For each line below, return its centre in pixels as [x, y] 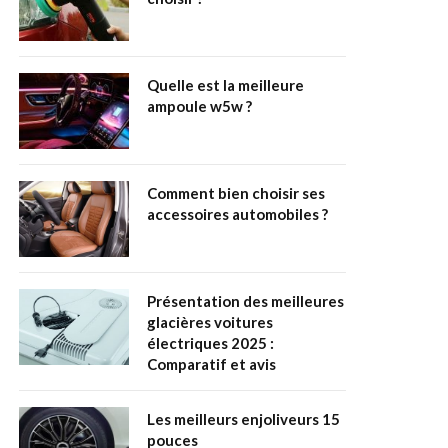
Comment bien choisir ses [236, 193]
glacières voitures [210, 322]
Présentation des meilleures [245, 301]
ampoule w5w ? [199, 106]
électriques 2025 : [210, 343]
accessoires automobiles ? [237, 214]
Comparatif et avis [211, 364]
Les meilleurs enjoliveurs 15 [243, 419]
